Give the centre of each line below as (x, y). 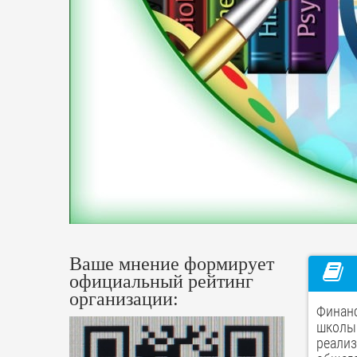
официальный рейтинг (161, 281)
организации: (124, 298)
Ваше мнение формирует (172, 263)
